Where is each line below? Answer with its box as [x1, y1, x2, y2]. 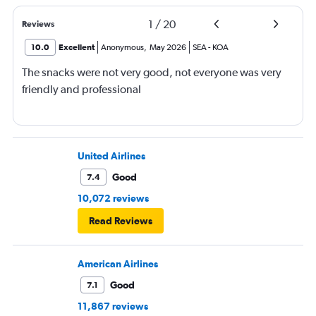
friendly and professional [22, 83, 141, 97]
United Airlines [78, 150, 145, 162]
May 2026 [150, 42, 186, 53]
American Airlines [78, 258, 158, 270]
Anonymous [101, 42, 144, 53]
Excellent [59, 42, 95, 53]
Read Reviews [89, 215, 152, 227]
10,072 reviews [78, 193, 149, 205]
